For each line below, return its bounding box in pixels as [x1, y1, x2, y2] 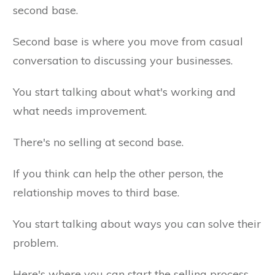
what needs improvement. [13, 104, 150, 118]
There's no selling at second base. [13, 135, 187, 150]
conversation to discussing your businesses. [13, 53, 236, 68]
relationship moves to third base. [13, 185, 182, 200]
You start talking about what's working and [13, 85, 236, 99]
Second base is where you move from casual [13, 34, 243, 49]
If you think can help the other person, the [13, 166, 223, 181]
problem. [13, 236, 61, 250]
